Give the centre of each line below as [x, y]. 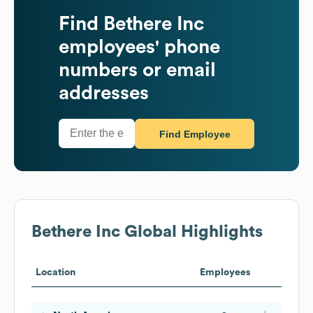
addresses [104, 93]
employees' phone [139, 46]
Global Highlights [191, 232]
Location [56, 272]
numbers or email [137, 70]
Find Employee [195, 134]
